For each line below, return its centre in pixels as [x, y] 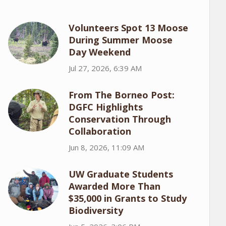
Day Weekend [99, 52]
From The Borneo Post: [121, 95]
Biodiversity [96, 210]
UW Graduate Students [121, 174]
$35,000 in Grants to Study [127, 198]
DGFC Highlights [105, 107]
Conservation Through [120, 119]
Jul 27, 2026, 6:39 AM [105, 68]
